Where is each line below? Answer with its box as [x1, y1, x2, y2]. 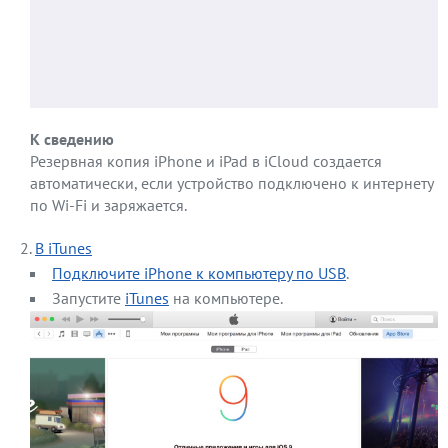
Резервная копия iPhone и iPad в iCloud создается [30, 151, 382, 172]
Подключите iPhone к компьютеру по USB [52, 263, 346, 284]
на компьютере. [169, 288, 283, 309]
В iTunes [35, 238, 92, 259]
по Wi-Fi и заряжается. [30, 195, 187, 216]
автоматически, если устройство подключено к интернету [30, 173, 433, 194]
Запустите [52, 288, 125, 309]
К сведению [30, 129, 114, 150]
